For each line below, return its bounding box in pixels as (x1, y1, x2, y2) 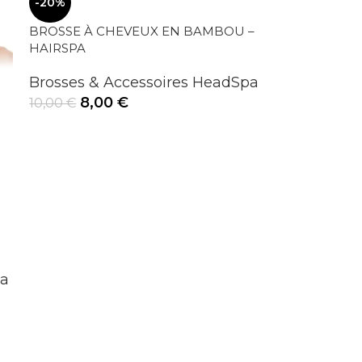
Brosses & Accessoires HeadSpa (29, 73, 259, 91)
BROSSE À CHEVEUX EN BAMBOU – (29, 23, 255, 39)
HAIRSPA (29, 40, 86, 56)
